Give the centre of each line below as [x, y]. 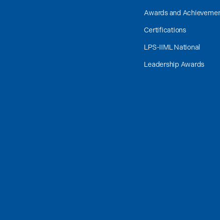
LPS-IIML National [172, 47]
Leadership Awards [174, 65]
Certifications [165, 30]
